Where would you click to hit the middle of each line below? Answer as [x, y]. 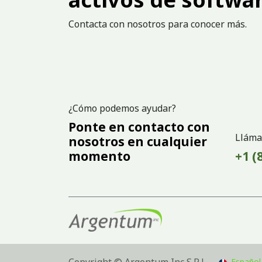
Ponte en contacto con [139, 127]
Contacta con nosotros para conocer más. [158, 24]
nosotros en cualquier [138, 141]
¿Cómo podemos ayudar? [122, 108]
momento [99, 156]
